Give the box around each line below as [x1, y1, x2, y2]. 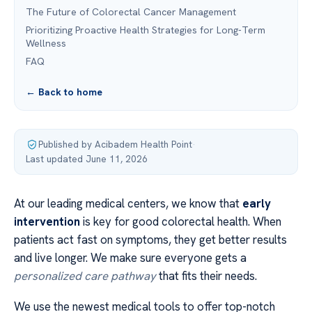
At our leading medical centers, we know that [14, 196, 242, 211]
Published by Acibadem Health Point [38, 138, 192, 150]
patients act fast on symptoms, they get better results [14, 232, 287, 247]
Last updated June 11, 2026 [26, 153, 148, 165]
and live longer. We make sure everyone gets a [14, 250, 247, 265]
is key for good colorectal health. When [80, 214, 281, 229]
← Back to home [26, 86, 102, 98]
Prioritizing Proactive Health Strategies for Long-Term [26, 24, 265, 36]
